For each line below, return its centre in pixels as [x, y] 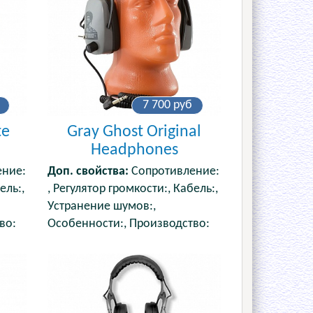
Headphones [134, 151]
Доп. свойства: [88, 172]
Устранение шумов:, [102, 207]
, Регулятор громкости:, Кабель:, [133, 189]
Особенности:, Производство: [129, 224]
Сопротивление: [174, 172]
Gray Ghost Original [134, 132]
